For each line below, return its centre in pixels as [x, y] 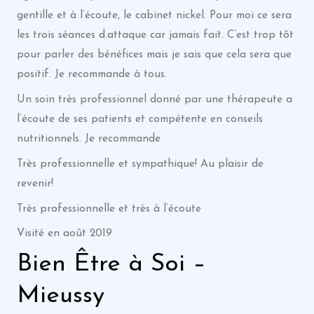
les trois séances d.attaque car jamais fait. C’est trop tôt [155, 35]
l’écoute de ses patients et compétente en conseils [139, 119]
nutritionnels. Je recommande [88, 139]
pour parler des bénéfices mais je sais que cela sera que [154, 55]
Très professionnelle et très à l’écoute [109, 209]
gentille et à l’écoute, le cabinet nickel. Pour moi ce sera [154, 16]
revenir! [35, 183]
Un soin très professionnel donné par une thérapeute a [154, 100]
